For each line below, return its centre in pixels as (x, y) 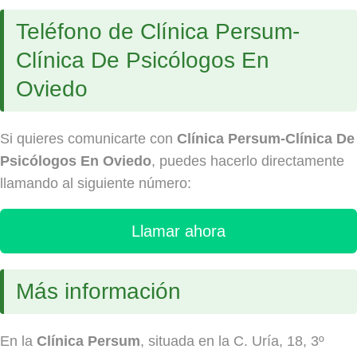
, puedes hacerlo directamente (248, 161)
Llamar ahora (178, 231)
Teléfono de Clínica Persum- (158, 32)
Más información (98, 291)
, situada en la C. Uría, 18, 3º (232, 341)
